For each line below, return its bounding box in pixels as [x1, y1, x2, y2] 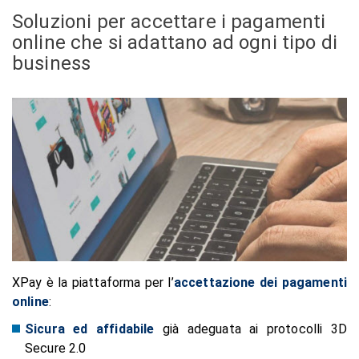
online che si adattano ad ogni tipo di [12, 31, 338, 54]
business [12, 52, 91, 75]
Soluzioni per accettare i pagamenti [12, 10, 326, 33]
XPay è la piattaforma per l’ [12, 274, 174, 290]
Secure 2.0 [25, 340, 87, 356]
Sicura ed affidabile [25, 321, 155, 337]
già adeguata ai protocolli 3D [154, 321, 347, 337]
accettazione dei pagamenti [173, 274, 347, 290]
